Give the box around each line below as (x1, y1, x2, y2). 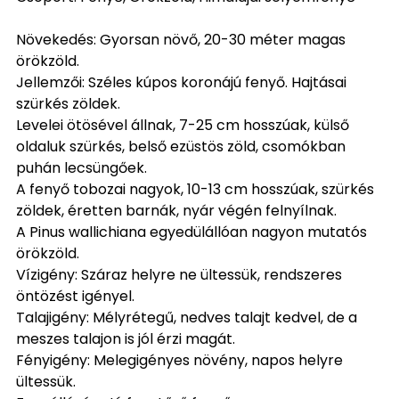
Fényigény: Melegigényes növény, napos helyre (16, 349, 343, 370)
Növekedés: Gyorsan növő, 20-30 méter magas (16, 28, 346, 50)
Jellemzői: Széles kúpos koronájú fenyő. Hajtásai (16, 71, 346, 93)
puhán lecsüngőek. (16, 157, 147, 178)
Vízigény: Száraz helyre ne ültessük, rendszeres (16, 264, 342, 285)
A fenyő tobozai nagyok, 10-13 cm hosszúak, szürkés (16, 178, 374, 199)
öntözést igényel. (16, 285, 134, 306)
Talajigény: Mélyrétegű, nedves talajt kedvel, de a (16, 306, 357, 328)
